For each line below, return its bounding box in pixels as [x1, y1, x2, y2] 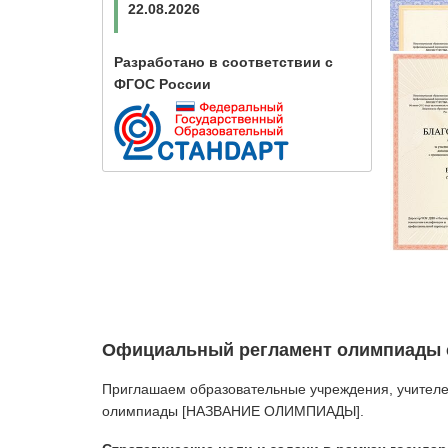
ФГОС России [113, 75, 211, 92]
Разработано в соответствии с [113, 53, 333, 70]
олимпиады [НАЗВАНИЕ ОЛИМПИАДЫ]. [102, 402, 364, 419]
